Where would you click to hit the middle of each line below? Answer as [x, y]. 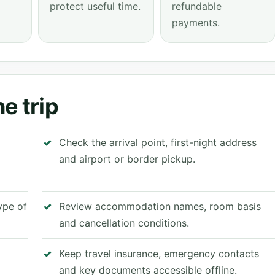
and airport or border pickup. [127, 159]
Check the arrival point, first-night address [158, 142]
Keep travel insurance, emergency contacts [159, 254]
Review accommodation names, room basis [160, 206]
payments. [196, 23]
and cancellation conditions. [124, 223]
